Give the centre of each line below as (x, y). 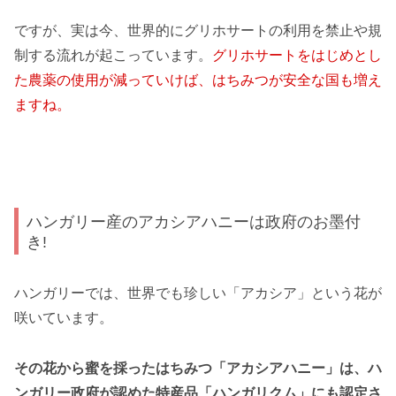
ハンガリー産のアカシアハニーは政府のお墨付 (194, 221)
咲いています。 (64, 318)
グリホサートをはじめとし (297, 55)
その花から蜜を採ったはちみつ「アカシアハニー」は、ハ (198, 369)
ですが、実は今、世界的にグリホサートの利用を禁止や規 (198, 30)
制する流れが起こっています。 (113, 55)
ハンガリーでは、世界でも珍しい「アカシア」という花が (198, 293)
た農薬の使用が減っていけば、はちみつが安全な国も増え (198, 80)
